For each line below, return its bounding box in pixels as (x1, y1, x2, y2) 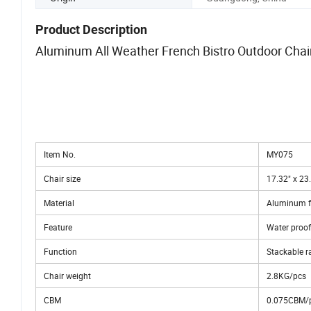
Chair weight (40, 270, 91, 282)
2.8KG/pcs (262, 270, 306, 282)
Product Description (35, 22, 147, 37)
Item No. (40, 149, 76, 160)
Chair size (40, 173, 81, 185)
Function (40, 246, 77, 258)
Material (40, 197, 74, 209)
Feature (40, 221, 72, 233)
